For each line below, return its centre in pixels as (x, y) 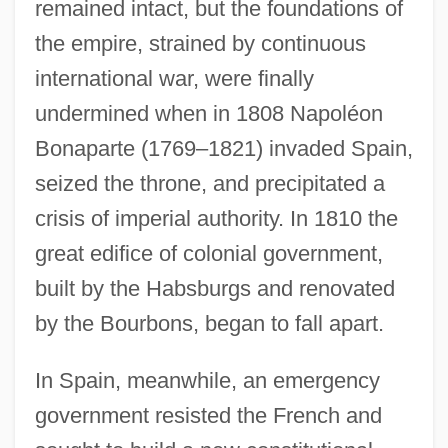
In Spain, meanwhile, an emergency (207, 380)
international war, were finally (174, 78)
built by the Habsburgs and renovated (214, 288)
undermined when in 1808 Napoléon (208, 113)
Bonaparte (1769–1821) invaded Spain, (223, 148)
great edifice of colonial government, (208, 253)
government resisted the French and (208, 415)
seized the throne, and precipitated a (209, 183)
